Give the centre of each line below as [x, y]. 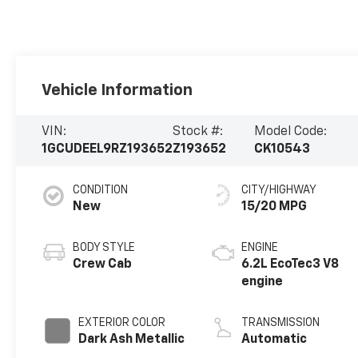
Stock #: [198, 132]
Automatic [274, 340]
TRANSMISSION [281, 323]
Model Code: [291, 132]
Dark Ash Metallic [132, 340]
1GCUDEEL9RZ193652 [107, 150]
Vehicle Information [117, 91]
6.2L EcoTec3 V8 [290, 265]
